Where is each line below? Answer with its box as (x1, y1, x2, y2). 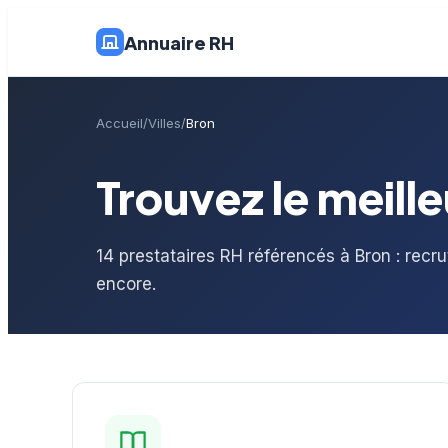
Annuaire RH (124, 30, 234, 54)
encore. (96, 273, 156, 294)
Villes (148, 115, 181, 131)
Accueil (96, 115, 143, 131)
